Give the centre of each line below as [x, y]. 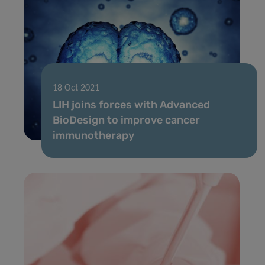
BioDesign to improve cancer [126, 120]
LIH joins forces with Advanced [131, 104]
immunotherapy [93, 135]
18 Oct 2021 [76, 88]
